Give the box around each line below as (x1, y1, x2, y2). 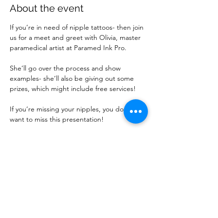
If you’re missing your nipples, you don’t (10, 105, 133, 113)
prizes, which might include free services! (10, 84, 136, 93)
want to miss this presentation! (10, 115, 104, 124)
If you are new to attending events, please (10, 135, 141, 144)
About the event (10, 2, 84, 14)
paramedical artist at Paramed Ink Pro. (10, 43, 127, 52)
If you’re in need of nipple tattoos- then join (10, 23, 145, 32)
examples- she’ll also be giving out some (10, 74, 136, 83)
